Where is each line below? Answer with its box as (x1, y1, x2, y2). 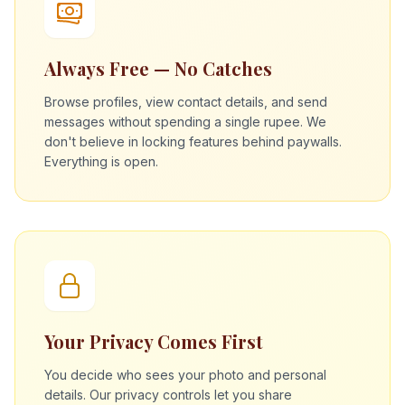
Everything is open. (44, 154, 158, 169)
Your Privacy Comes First (44, 329, 263, 353)
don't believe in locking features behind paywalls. (44, 134, 342, 149)
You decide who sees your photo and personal (44, 367, 326, 382)
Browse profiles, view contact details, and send (44, 94, 327, 109)
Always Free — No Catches (44, 56, 272, 80)
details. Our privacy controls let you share (44, 387, 292, 402)
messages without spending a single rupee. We (44, 114, 326, 129)
